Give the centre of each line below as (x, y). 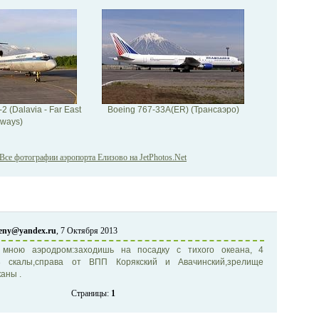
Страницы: (91, 294)
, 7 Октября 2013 (87, 231)
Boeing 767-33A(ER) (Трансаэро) (173, 109)
